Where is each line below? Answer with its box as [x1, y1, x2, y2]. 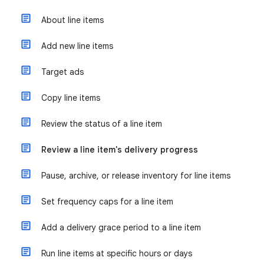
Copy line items [41, 93, 100, 103]
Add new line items [41, 41, 113, 51]
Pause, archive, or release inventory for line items [41, 170, 230, 181]
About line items [41, 15, 104, 25]
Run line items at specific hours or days [41, 248, 192, 259]
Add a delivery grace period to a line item [41, 222, 201, 233]
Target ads [41, 67, 84, 77]
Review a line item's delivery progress [41, 144, 198, 155]
